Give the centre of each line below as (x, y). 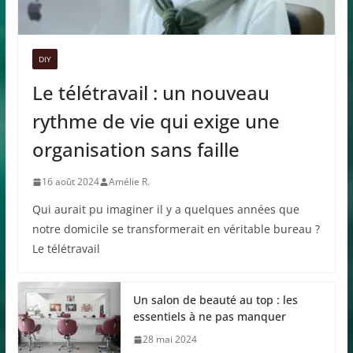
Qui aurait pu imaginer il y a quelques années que (165, 210)
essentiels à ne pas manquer (209, 317)
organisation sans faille (136, 150)
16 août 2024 (70, 182)
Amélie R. (129, 182)
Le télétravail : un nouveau (150, 93)
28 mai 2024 (169, 340)
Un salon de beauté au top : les (215, 300)
